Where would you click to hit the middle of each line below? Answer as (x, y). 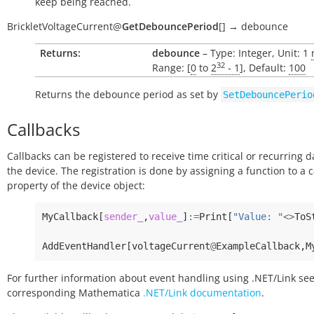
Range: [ (171, 68)
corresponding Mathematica (75, 293)
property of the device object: (76, 185)
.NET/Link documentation (202, 293)
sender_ (123, 217)
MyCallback (70, 217)
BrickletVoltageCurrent (60, 26)
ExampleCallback (258, 246)
